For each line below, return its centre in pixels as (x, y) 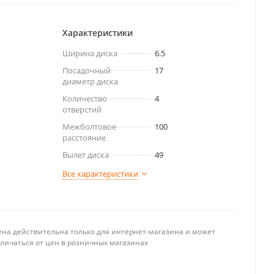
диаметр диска (90, 81)
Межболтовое (89, 127)
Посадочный (87, 70)
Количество (85, 98)
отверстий (82, 109)
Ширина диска (90, 53)
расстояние (84, 138)
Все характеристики (100, 174)
